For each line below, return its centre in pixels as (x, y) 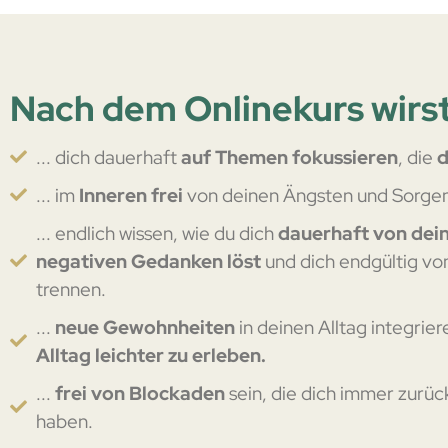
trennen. (71, 288)
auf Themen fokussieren (290, 156)
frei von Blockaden (140, 392)
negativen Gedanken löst (151, 260)
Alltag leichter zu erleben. (151, 354)
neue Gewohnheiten (147, 326)
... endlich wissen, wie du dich (157, 232)
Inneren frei (133, 194)
